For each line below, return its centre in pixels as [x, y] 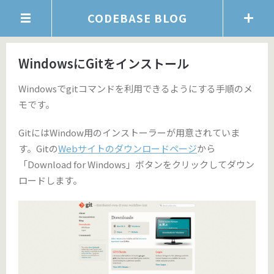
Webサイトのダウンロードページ [128, 148]
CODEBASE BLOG [137, 18]
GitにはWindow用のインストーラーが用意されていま [129, 132]
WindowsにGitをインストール [104, 63]
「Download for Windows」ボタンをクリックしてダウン [136, 164]
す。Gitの [38, 148]
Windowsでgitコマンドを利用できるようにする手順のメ [135, 88]
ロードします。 [50, 180]
